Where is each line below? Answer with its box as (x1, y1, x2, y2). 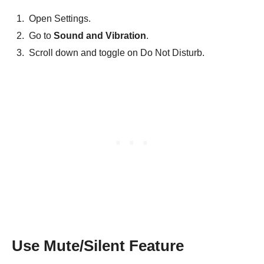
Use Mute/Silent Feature (12, 237, 184, 255)
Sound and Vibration (54, 31, 146, 41)
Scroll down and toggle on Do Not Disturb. (29, 48, 204, 58)
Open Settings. (29, 14, 91, 24)
